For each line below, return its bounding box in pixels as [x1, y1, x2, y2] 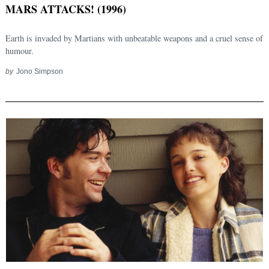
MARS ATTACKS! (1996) [5, 1, 126, 17]
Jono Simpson [16, 67, 63, 76]
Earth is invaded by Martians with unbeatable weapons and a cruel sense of [5, 32, 263, 44]
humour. [5, 45, 34, 57]
